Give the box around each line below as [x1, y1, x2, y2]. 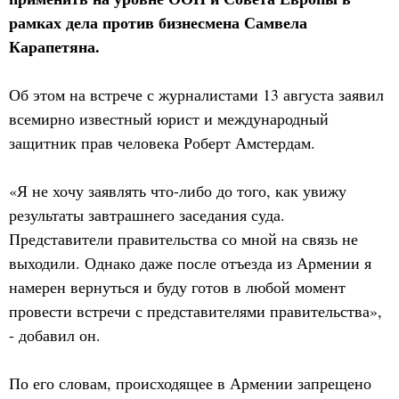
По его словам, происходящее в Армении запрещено [9, 372, 371, 394]
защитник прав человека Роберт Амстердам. [9, 132, 315, 153]
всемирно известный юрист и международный [9, 108, 329, 129]
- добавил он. [9, 324, 101, 346]
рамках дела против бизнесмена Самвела [9, 11, 307, 34]
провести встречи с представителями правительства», [9, 300, 382, 322]
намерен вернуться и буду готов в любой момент [9, 276, 346, 297]
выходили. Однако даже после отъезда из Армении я [9, 252, 371, 273]
